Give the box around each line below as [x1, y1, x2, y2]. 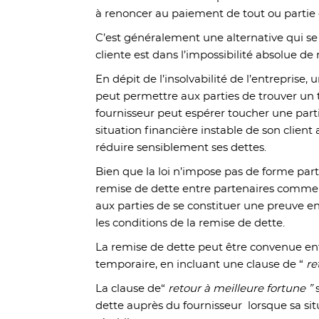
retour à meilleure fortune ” [168, 283, 313, 294]
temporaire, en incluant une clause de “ [95, 259, 307, 270]
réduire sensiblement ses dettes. [95, 142, 270, 153]
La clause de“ [95, 283, 169, 294]
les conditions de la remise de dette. [95, 218, 288, 229]
